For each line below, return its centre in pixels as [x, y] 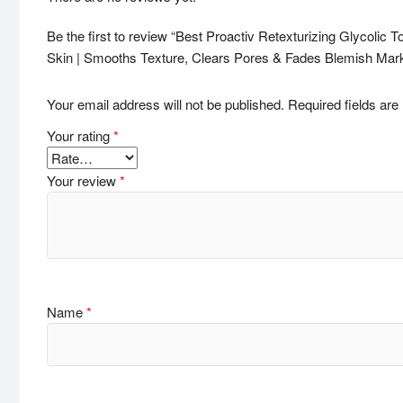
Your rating [80, 135]
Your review [83, 180]
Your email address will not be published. [166, 103]
